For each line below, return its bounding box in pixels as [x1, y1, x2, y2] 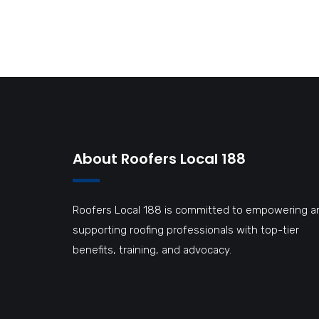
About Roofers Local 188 [73, 149, 246, 169]
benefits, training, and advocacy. [73, 244, 231, 257]
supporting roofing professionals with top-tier [73, 224, 299, 237]
